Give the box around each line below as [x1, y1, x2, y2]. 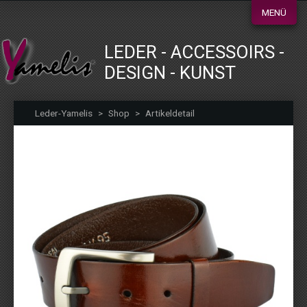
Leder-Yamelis [35, 108, 93, 119]
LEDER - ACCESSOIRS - [104, 42, 284, 63]
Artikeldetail [145, 108, 195, 119]
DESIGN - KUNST [104, 62, 236, 84]
